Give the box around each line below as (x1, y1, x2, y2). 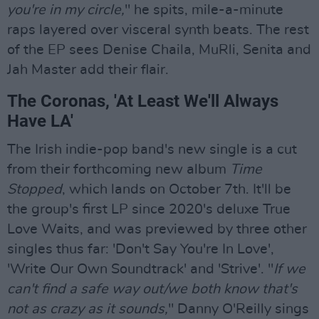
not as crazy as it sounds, (7, 302, 168, 316)
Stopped (7, 182, 62, 197)
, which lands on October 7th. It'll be (62, 182, 291, 197)
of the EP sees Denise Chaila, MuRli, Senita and (7, 43, 311, 57)
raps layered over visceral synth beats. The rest (7, 23, 309, 37)
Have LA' (7, 111, 73, 131)
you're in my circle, (7, 3, 125, 17)
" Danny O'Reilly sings (168, 302, 309, 316)
